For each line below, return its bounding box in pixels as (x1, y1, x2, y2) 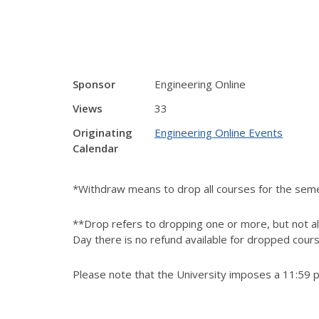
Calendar (73, 141, 118, 155)
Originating (73, 125, 132, 140)
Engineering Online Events (155, 125, 283, 140)
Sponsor (73, 77, 115, 91)
